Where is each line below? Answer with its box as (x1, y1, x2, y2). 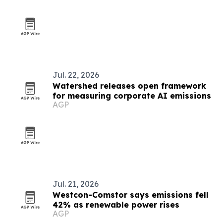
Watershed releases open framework (53, 81, 206, 91)
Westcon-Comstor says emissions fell (53, 190, 209, 200)
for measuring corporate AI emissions (53, 91, 211, 101)
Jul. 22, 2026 (53, 70, 99, 80)
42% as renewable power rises (53, 200, 179, 210)
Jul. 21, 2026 (53, 179, 99, 189)
